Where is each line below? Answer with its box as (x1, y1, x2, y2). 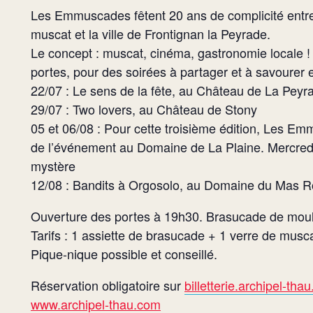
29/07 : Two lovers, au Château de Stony (31, 99, 257, 118)
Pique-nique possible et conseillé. (31, 244, 217, 263)
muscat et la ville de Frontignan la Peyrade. (31, 24, 270, 43)
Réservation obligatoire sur (31, 275, 184, 294)
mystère (31, 156, 75, 175)
